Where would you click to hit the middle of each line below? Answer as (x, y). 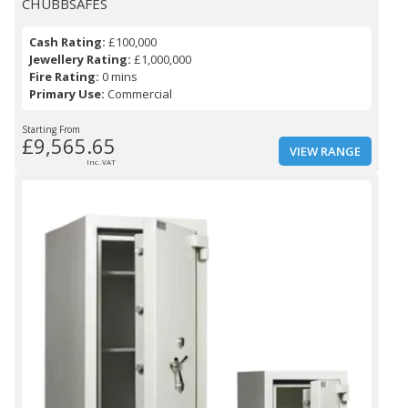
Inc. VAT (101, 162)
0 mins (118, 77)
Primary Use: (67, 94)
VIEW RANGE (325, 152)
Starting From (51, 130)
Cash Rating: (67, 42)
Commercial (138, 94)
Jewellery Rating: (80, 60)
